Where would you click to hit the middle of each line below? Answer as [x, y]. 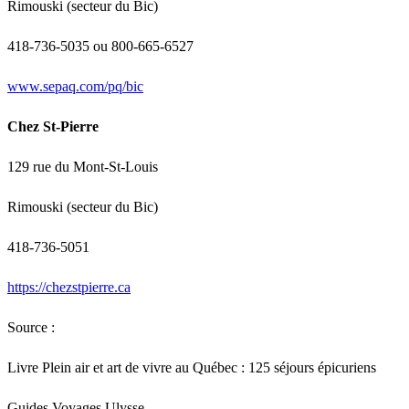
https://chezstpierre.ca [69, 288]
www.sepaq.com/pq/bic [75, 87]
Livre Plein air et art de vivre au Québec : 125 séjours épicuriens [192, 368]
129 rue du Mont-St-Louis [83, 167]
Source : [31, 328]
